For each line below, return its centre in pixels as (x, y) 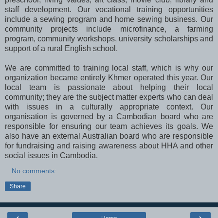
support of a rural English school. (61, 48)
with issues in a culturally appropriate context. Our (109, 107)
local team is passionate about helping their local (109, 87)
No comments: (34, 171)
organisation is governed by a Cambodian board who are (109, 116)
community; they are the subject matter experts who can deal (109, 97)
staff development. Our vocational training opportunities (109, 9)
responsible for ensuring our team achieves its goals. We (109, 126)
